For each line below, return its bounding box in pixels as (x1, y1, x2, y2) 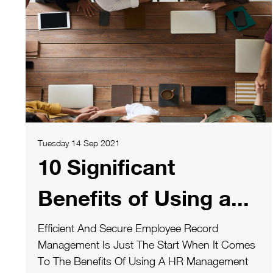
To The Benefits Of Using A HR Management (38, 254, 248, 268)
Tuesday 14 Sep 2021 (38, 137, 120, 148)
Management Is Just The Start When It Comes (38, 238, 255, 251)
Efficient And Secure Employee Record (38, 221, 218, 235)
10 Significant (38, 154, 175, 180)
